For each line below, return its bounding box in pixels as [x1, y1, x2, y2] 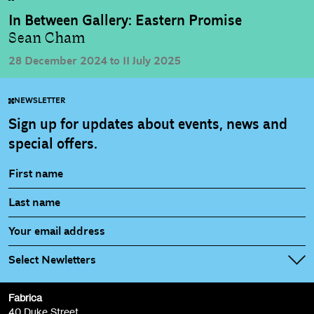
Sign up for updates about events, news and [8, 116, 287, 134]
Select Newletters [8, 253, 96, 268]
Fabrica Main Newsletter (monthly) [20, 298, 196, 313]
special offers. [8, 135, 97, 153]
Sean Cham [8, 29, 86, 48]
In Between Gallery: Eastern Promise [8, 12, 242, 30]
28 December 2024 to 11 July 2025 [8, 54, 181, 69]
